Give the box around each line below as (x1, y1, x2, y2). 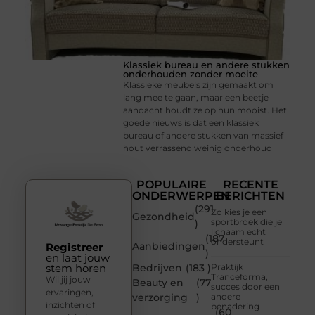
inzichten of (45, 299, 95, 310)
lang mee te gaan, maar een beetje (123, 91, 269, 103)
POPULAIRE (136, 178, 207, 192)
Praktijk (211, 262, 244, 273)
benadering (211, 301, 260, 312)
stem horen (45, 261, 106, 275)
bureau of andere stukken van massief (123, 129, 284, 141)
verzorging (132, 291, 188, 304)
